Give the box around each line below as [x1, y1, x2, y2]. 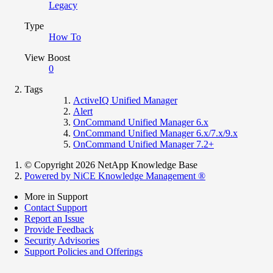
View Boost [24, 52, 70, 63]
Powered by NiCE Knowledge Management [24, 170, 198, 181]
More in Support [24, 191, 88, 202]
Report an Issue [24, 213, 84, 224]
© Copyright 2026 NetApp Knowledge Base [24, 159, 197, 170]
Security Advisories [24, 235, 99, 246]
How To [49, 31, 81, 42]
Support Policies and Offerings [24, 246, 143, 257]
